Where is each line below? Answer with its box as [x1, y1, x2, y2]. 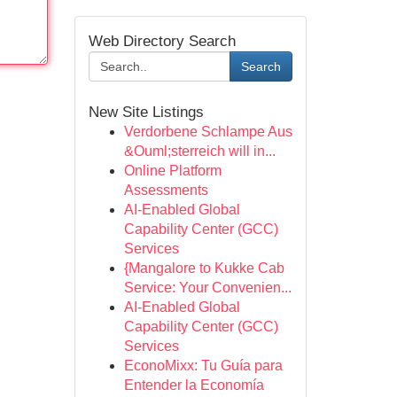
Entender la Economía [123, 378, 264, 393]
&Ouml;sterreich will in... [123, 144, 276, 159]
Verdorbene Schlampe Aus [123, 124, 292, 139]
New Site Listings [88, 103, 204, 121]
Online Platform [123, 163, 222, 178]
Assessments [123, 183, 208, 198]
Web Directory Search [88, 32, 236, 50]
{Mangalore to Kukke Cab [123, 261, 284, 276]
